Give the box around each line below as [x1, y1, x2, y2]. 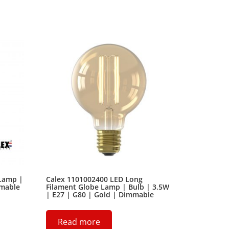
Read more [58, 216, 101, 228]
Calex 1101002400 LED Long [46, 174, 143, 185]
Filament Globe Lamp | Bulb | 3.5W [46, 182, 170, 192]
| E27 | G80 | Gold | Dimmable [46, 190, 154, 200]
